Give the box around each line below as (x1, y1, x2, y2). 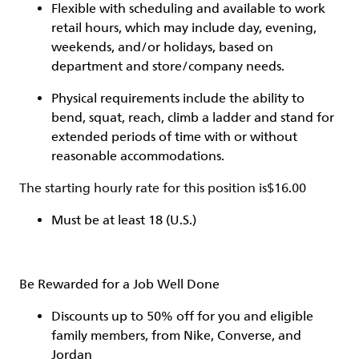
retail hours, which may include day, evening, (51, 20, 317, 36)
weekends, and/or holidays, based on (51, 39, 273, 55)
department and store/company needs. (51, 58, 288, 75)
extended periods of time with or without (51, 129, 297, 145)
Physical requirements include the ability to (51, 91, 305, 107)
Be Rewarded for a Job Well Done (19, 276, 220, 292)
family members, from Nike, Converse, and (51, 328, 301, 344)
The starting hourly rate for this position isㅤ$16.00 (19, 180, 306, 196)
